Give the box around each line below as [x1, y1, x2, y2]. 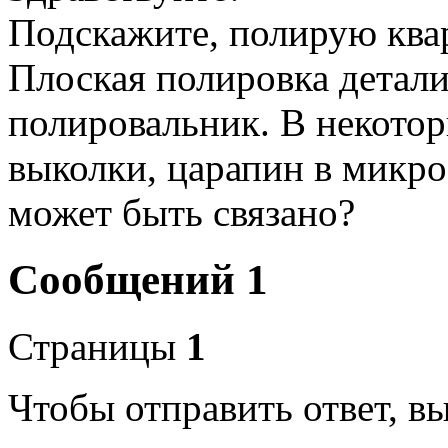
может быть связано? [8, 190, 355, 234]
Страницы [8, 324, 176, 368]
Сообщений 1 [8, 255, 268, 303]
